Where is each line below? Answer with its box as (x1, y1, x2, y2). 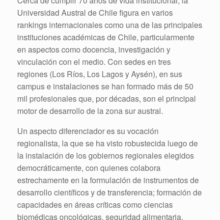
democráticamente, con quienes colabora (17, 162, 161, 173)
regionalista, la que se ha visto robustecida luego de (17, 137, 198, 149)
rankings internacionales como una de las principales (17, 19, 202, 30)
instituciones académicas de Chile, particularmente (17, 31, 194, 43)
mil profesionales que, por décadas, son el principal (17, 92, 196, 104)
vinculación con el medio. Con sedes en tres (17, 55, 171, 67)
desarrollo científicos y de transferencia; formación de (17, 186, 202, 198)
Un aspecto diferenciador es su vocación (17, 125, 159, 137)
